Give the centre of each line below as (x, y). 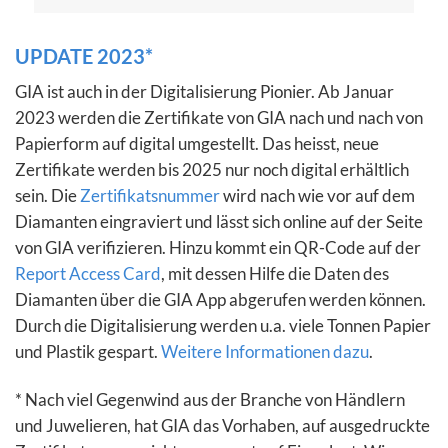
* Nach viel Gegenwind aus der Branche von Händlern (210, 400)
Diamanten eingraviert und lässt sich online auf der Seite (219, 222)
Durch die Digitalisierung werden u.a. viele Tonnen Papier (223, 326)
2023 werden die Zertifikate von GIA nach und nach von (219, 118)
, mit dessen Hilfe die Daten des (275, 274)
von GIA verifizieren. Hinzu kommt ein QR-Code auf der (218, 248)
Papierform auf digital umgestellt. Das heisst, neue (197, 144)
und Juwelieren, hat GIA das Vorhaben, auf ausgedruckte (222, 426)
